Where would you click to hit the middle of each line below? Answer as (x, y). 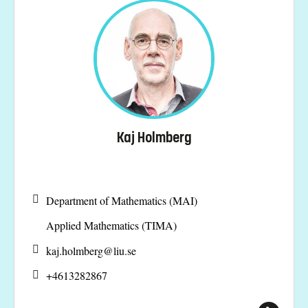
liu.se (125, 250)
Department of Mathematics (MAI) (122, 200)
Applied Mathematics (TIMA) (111, 225)
